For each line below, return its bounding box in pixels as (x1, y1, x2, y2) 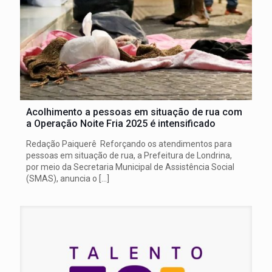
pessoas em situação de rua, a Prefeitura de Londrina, (26, 150, 232, 160)
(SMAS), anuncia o (26, 173, 97, 183)
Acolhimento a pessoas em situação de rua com (26, 106, 242, 118)
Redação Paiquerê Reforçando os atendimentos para (26, 138, 232, 149)
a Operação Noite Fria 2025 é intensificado (26, 117, 216, 129)
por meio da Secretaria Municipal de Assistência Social (26, 161, 234, 172)
